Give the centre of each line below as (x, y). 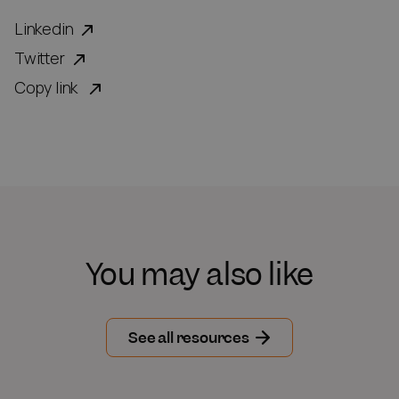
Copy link (48, 88)
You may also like (199, 275)
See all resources (189, 338)
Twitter (40, 59)
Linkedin (44, 29)
